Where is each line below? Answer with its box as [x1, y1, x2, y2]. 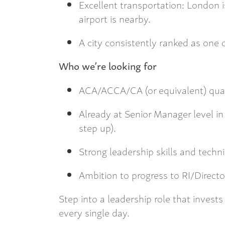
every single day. [59, 204, 130, 220]
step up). [79, 119, 116, 135]
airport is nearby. [79, 11, 151, 27]
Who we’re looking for [59, 58, 157, 74]
